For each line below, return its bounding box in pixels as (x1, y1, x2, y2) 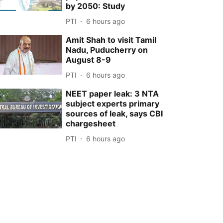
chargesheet (66, 118, 116, 128)
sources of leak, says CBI (66, 109, 163, 118)
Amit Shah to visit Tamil (66, 35, 157, 45)
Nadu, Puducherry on (66, 45, 148, 55)
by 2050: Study (66, 1, 125, 11)
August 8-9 (66, 55, 111, 65)
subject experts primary (66, 99, 160, 109)
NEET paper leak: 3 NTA (66, 89, 159, 99)
